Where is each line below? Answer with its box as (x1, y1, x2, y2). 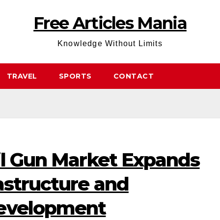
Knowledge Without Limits (57, 39, 163, 48)
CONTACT (113, 72, 154, 81)
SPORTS (58, 72, 92, 81)
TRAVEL (6, 72, 37, 81)
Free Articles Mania (33, 13, 187, 33)
